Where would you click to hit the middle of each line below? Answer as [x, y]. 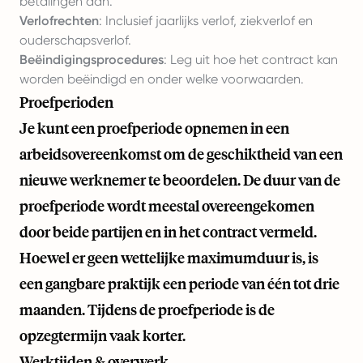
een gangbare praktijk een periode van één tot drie [179, 284]
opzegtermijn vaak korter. [102, 335]
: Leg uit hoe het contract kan [251, 60]
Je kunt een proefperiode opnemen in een [154, 128]
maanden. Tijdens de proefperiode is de [147, 310]
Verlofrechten [59, 21]
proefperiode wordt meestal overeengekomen [167, 206]
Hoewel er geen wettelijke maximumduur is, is [169, 258]
